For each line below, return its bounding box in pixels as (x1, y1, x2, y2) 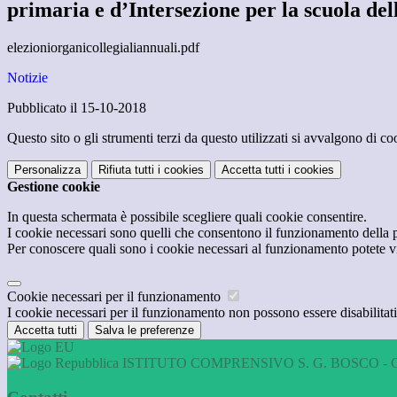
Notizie (7, 70, 48, 86)
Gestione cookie (7, 179, 100, 195)
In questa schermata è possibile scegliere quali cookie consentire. (7, 209, 367, 225)
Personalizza (14, 163, 81, 177)
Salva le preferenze (95, 323, 194, 338)
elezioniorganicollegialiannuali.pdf (7, 40, 199, 56)
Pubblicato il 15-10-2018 (7, 100, 146, 116)
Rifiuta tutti (98, 163, 154, 177)
